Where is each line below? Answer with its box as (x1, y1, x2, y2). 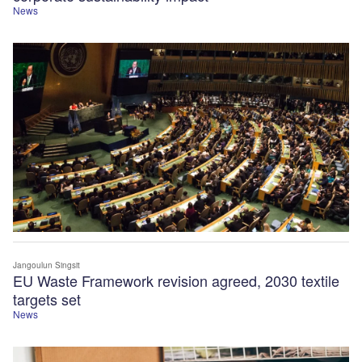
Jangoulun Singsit (13, 259, 80, 271)
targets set (13, 288, 81, 310)
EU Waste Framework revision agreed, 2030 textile (13, 270, 339, 292)
